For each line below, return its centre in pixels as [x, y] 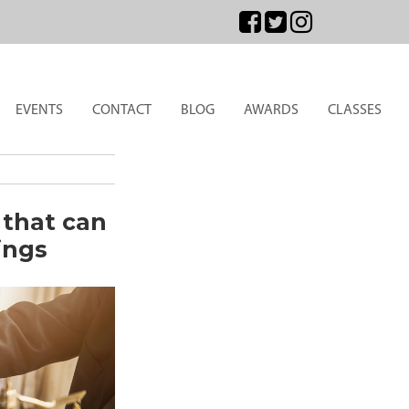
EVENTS [39, 110]
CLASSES [355, 110]
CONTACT [122, 110]
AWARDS [271, 110]
